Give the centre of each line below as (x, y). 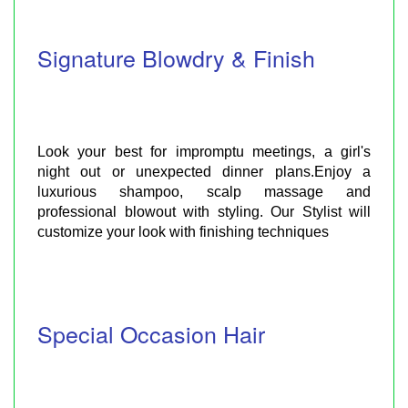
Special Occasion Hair (151, 333)
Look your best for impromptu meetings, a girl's (204, 151)
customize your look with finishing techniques (183, 231)
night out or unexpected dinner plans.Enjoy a (204, 171)
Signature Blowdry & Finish (176, 57)
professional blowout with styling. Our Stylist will (204, 211)
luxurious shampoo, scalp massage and (204, 191)
